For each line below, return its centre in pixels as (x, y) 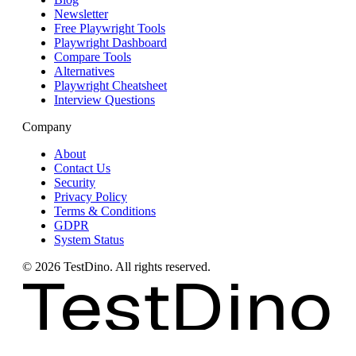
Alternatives (84, 71)
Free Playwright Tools (110, 28)
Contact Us (82, 168)
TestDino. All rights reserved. (135, 266)
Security (75, 182)
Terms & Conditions (105, 211)
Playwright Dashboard (110, 42)
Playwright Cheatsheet (110, 85)
